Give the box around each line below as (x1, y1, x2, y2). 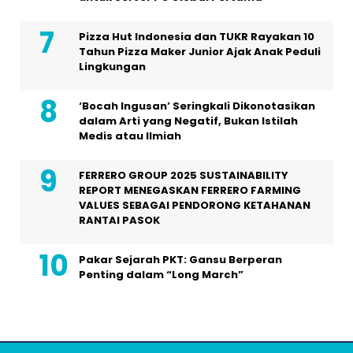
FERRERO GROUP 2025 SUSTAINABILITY (79, 167, 288, 183)
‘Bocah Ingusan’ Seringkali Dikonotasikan (79, 98, 315, 113)
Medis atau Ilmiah (79, 128, 181, 143)
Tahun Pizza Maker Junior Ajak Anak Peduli (79, 43, 321, 59)
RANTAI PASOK (79, 212, 160, 228)
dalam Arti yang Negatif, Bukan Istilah (79, 113, 298, 128)
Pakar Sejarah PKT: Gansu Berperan (79, 251, 282, 267)
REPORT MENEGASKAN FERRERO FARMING (79, 182, 301, 198)
